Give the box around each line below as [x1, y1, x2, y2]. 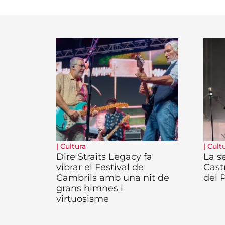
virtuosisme [56, 193, 109, 205]
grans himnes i [56, 183, 123, 194]
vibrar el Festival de [56, 162, 144, 173]
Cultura [60, 142, 86, 151]
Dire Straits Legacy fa [56, 151, 152, 163]
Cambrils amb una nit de [56, 172, 169, 184]
